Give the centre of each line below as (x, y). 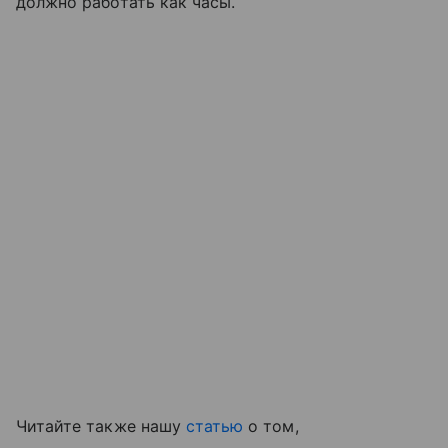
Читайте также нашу (101, 425)
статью (214, 425)
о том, (271, 425)
